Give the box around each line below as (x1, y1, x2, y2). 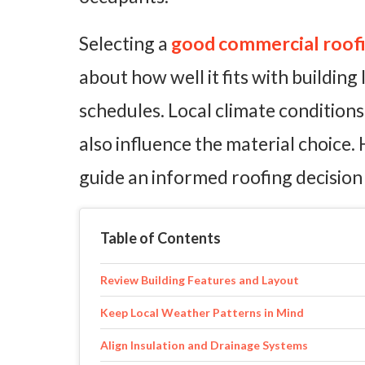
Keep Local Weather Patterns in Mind (100, 306, 304, 320)
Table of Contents (100, 229, 221, 248)
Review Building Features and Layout (100, 273, 299, 288)
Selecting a (79, 32, 168, 55)
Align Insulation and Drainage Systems (100, 338, 308, 353)
